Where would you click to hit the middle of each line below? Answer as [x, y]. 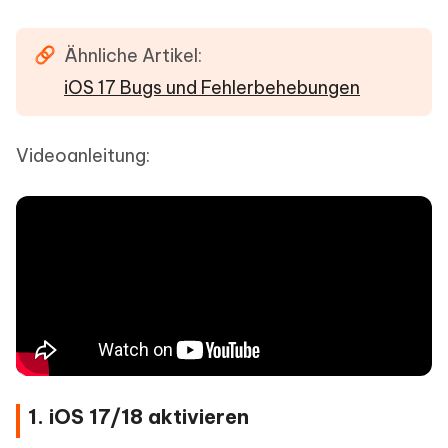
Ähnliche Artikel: [133, 55]
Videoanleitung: [83, 155]
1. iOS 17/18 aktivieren [138, 416]
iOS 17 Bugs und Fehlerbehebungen [212, 87]
